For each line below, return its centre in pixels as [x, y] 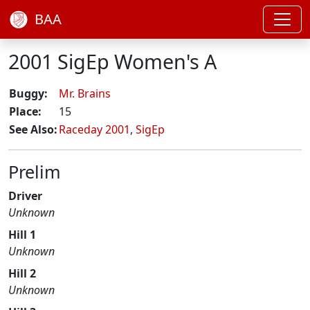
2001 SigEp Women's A [112, 61]
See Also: [33, 129]
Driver [25, 196]
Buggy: [28, 93]
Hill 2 [22, 273]
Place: [25, 111]
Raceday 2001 [94, 129]
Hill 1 [22, 235]
